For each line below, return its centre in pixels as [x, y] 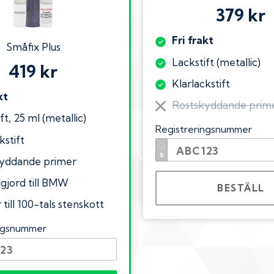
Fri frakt [193, 40]
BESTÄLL [241, 188]
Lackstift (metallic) [217, 62]
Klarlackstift [201, 83]
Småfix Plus [33, 46]
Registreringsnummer [204, 130]
